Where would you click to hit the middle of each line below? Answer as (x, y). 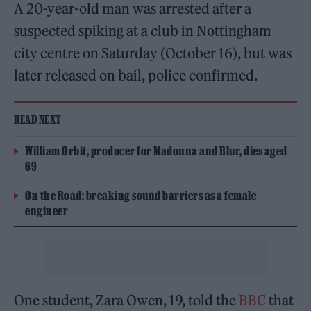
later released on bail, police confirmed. (136, 75)
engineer (47, 210)
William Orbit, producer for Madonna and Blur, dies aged (156, 151)
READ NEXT (38, 119)
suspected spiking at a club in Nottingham (143, 31)
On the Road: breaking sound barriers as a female (141, 195)
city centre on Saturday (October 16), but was (153, 53)
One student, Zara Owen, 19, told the (125, 300)
